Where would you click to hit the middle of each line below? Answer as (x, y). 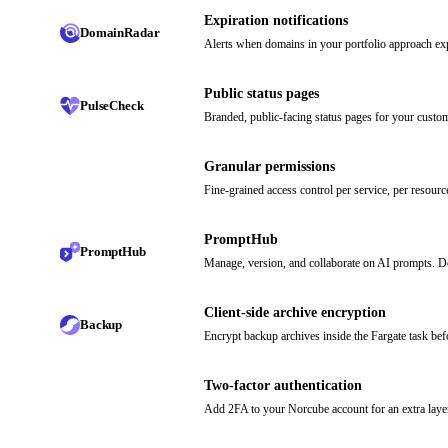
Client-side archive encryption (295, 313)
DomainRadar (120, 32)
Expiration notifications (276, 21)
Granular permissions (269, 167)
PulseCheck (112, 105)
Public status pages (261, 94)
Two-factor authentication (283, 386)
